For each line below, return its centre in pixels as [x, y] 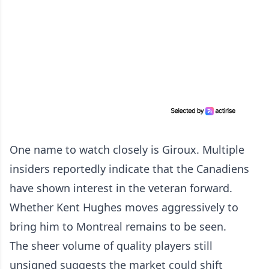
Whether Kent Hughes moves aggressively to [124, 207]
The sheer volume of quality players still [111, 246]
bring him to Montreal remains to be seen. [118, 226]
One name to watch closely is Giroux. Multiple [127, 150]
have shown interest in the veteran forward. [121, 188]
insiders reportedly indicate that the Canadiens [129, 169]
